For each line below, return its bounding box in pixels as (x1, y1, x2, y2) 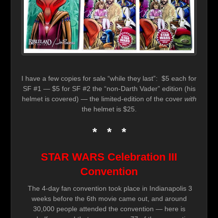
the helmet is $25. (81, 105, 137, 113)
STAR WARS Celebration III (41, 151, 177, 163)
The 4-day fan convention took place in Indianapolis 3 (26, 184, 192, 193)
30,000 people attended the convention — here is (33, 205, 185, 213)
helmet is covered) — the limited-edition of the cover (21, 95, 184, 103)
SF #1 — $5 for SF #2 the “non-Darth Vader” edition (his (22, 85, 196, 93)
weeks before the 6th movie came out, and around (31, 195, 187, 203)
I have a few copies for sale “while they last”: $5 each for (21, 74, 197, 83)
